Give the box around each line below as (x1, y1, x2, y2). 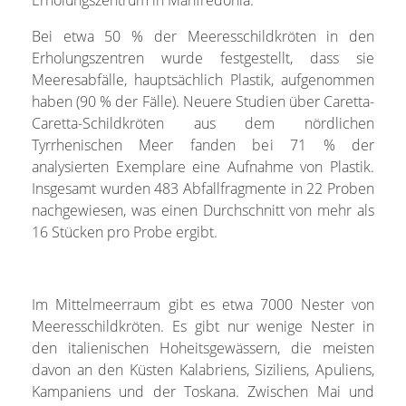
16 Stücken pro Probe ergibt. (31, 221, 217, 242)
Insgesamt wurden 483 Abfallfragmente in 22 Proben (31, 178, 375, 198)
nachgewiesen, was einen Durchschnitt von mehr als (31, 199, 375, 220)
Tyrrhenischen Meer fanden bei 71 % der (31, 134, 375, 155)
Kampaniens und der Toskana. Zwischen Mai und (31, 381, 375, 401)
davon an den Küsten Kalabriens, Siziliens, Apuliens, (31, 359, 375, 380)
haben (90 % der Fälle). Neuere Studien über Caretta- (31, 91, 375, 111)
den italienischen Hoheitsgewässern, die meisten (31, 337, 375, 358)
